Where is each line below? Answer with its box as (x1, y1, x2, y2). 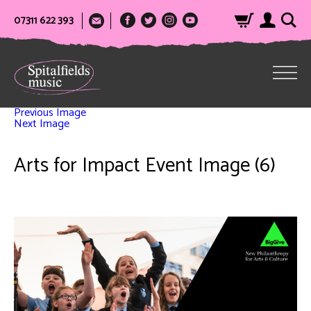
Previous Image (14, 103, 86, 122)
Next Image (14, 115, 69, 133)
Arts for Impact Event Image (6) (14, 149, 276, 183)
